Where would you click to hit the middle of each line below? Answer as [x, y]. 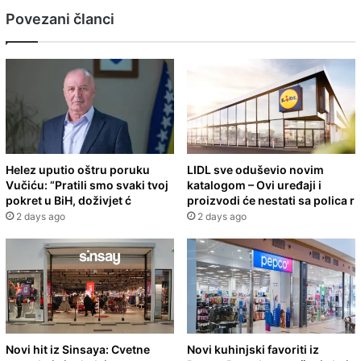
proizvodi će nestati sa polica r [271, 200]
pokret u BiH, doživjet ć [68, 200]
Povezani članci [60, 19]
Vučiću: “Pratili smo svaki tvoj [87, 185]
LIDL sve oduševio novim [255, 169]
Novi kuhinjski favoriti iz [253, 349]
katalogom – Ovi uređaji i [254, 185]
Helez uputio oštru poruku [78, 169]
